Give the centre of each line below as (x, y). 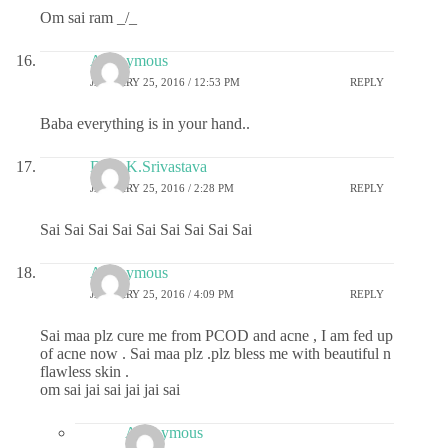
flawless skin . (84, 371)
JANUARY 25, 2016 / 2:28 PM (162, 188)
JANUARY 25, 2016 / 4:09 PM (162, 294)
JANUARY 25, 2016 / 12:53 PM (165, 82)
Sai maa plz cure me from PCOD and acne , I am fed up (216, 335)
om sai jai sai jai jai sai (110, 389)
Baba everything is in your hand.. (145, 123)
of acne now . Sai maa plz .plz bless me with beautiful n (215, 353)
